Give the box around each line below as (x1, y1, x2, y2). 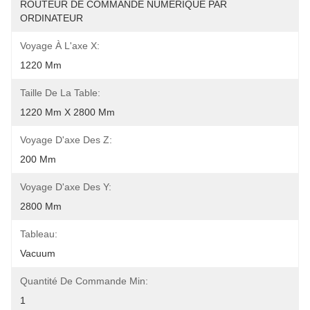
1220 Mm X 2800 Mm (20, 107, 115, 118)
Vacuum (20, 248, 55, 259)
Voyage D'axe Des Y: (20, 181, 111, 192)
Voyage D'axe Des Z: (20, 134, 112, 145)
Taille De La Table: (20, 87, 100, 98)
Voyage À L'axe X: (20, 40, 100, 51)
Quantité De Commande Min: (20, 275, 148, 286)
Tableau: (20, 228, 57, 239)
